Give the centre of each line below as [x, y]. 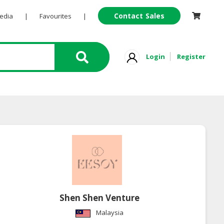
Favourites [55, 16]
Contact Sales [139, 16]
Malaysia [110, 213]
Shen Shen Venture [100, 198]
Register [191, 56]
